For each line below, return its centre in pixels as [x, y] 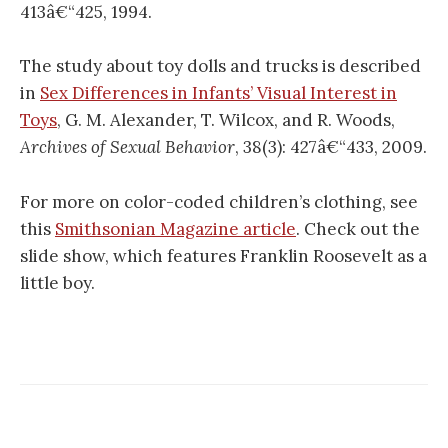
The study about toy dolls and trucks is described [220, 66]
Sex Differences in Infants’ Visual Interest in [218, 93]
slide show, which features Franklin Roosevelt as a [223, 255]
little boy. [57, 282]
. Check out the [358, 228]
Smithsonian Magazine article [175, 228]
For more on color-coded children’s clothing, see [219, 201]
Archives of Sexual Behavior [127, 147]
